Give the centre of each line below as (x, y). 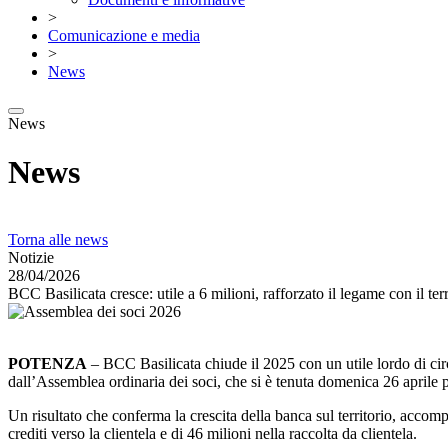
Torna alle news (58, 239)
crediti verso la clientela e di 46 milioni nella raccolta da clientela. (212, 433)
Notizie (31, 257)
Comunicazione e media (124, 35)
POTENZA (47, 363)
